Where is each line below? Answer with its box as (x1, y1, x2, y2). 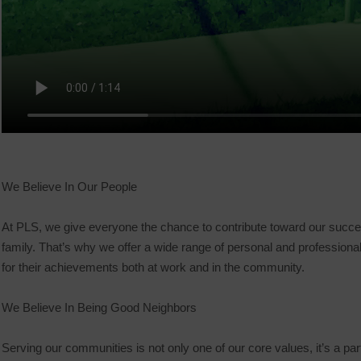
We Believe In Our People (2, 180, 137, 193)
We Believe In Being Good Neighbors (2, 301, 197, 314)
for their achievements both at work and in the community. (2, 260, 305, 274)
